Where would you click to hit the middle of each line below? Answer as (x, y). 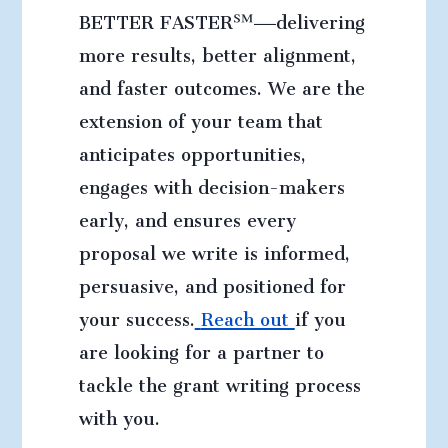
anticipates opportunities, (192, 150)
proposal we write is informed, (214, 249)
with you (116, 414)
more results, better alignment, (217, 51)
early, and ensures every (187, 216)
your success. (136, 315)
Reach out (247, 315)
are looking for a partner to (201, 348)
